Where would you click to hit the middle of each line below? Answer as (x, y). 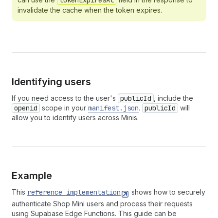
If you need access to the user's (65, 98)
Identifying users (51, 82)
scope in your (64, 108)
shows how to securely (167, 192)
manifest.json (113, 108)
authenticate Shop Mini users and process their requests (102, 204)
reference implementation (74, 192)
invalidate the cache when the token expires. (90, 10)
